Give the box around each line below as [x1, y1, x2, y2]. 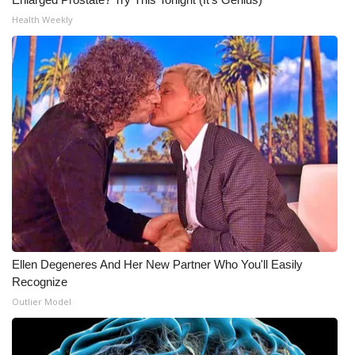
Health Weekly [12, 13, 73, 25]
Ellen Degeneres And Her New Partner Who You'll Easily [12, 258, 303, 271]
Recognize [12, 275, 67, 288]
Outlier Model [12, 296, 71, 307]
